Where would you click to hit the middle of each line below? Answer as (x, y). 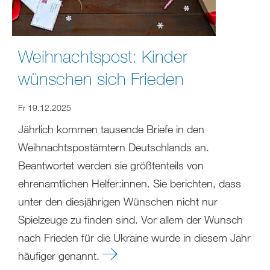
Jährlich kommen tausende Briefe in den (111, 129)
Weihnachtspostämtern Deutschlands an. (114, 147)
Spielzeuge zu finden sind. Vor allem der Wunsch (130, 220)
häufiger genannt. (60, 256)
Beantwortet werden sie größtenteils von (111, 165)
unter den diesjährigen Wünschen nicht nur (118, 202)
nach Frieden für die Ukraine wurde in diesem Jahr (134, 238)
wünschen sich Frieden (101, 79)
